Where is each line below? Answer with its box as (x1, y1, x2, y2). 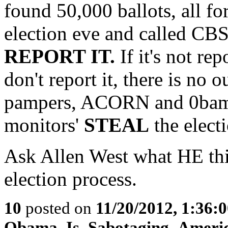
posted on (21, 198, 96, 217)
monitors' (4, 114, 84, 136)
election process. (4, 168, 137, 190)
